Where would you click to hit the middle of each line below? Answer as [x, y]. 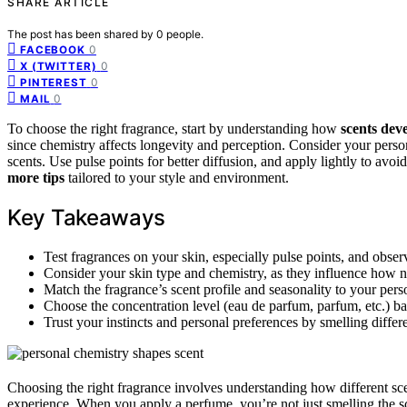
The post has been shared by [82, 34]
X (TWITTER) [59, 66]
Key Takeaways [87, 217]
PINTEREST [54, 82]
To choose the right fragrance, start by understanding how [174, 128]
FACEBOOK [53, 50]
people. [185, 34]
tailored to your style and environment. [177, 177]
